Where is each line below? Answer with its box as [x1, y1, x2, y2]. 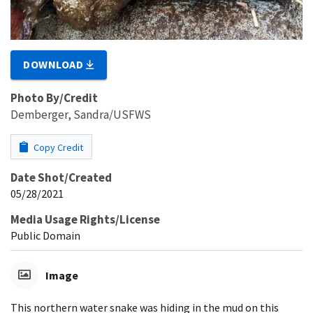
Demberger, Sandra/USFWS [10, 107, 151, 123]
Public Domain [10, 228, 80, 243]
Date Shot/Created [10, 170, 112, 186]
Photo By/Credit [10, 90, 98, 106]
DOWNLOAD [23, 57, 87, 72]
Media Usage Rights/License [10, 212, 160, 228]
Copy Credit [31, 141, 83, 154]
